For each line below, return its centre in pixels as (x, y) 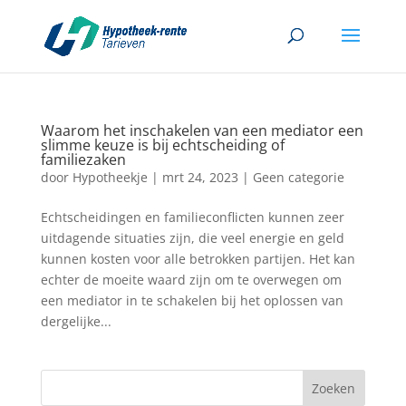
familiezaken (83, 159)
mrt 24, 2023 (200, 177)
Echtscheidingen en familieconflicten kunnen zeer (192, 217)
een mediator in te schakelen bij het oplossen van (192, 300)
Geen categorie (298, 177)
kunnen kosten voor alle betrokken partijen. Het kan (198, 259)
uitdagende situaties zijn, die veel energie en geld (192, 238)
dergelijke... (76, 321)
